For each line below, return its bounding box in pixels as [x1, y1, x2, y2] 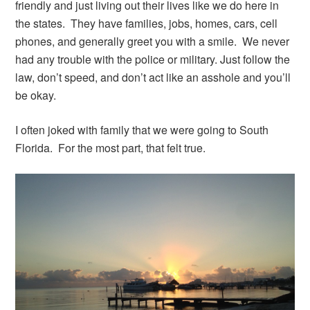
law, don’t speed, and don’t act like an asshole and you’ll [15, 69, 291, 85]
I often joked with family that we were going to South [15, 121, 269, 138]
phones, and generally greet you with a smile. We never [15, 33, 290, 49]
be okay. [15, 86, 57, 103]
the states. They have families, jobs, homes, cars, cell [15, 15, 278, 31]
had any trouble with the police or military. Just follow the [15, 51, 291, 67]
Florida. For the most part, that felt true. [15, 139, 206, 156]
